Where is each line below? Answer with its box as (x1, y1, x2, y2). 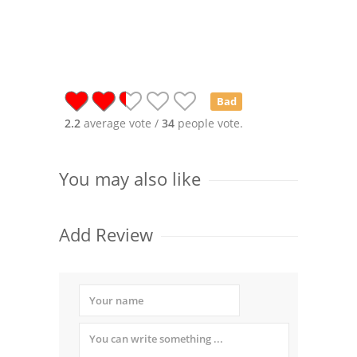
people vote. (175, 115, 243, 131)
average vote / (80, 115, 162, 131)
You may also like (59, 166, 201, 190)
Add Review (59, 222, 153, 246)
